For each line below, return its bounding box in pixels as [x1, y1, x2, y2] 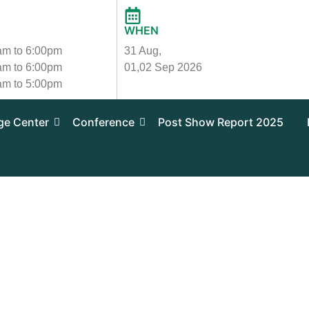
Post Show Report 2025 [158, 115, 284, 129]
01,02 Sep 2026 [124, 61, 203, 73]
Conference [72, 115, 135, 129]
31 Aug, [124, 45, 162, 57]
